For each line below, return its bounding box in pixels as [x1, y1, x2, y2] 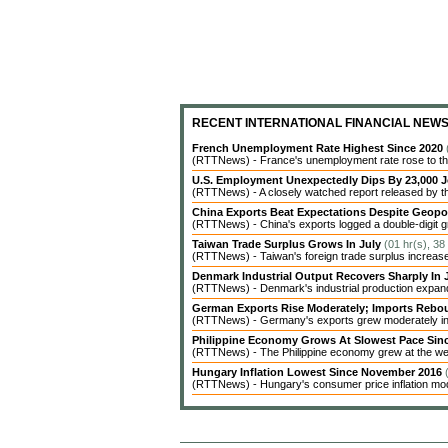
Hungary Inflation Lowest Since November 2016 [192, 366, 445, 378]
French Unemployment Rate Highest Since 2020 [192, 142, 446, 154]
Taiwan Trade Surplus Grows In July [192, 238, 384, 250]
